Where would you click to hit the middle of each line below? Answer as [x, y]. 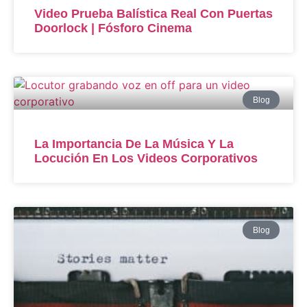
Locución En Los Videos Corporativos [146, 159]
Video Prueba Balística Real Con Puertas [153, 14]
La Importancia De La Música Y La [134, 144]
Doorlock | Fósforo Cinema [113, 28]
